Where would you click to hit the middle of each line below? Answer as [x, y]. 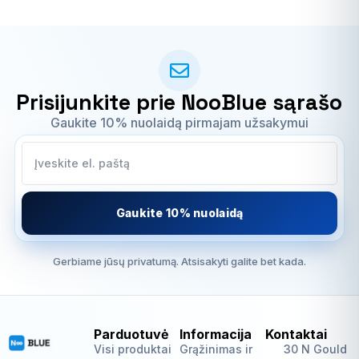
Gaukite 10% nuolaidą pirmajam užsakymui [179, 122]
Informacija [216, 334]
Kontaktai [296, 334]
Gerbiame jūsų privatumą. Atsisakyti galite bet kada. [179, 261]
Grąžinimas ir [216, 349]
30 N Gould [315, 349]
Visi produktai [133, 349]
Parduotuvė [131, 334]
